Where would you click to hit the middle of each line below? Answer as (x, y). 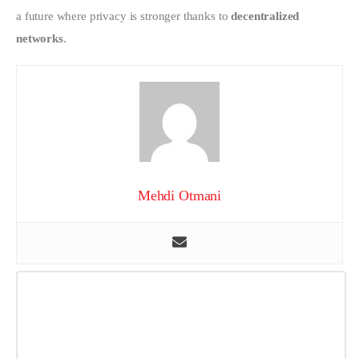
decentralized (267, 16)
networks (40, 38)
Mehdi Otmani (179, 196)
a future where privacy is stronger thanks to (124, 16)
